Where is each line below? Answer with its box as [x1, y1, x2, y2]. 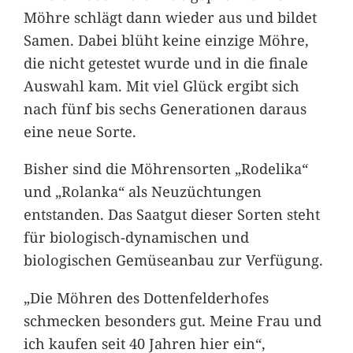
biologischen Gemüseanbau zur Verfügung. [23, 250, 323, 270]
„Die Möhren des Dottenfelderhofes [23, 287, 269, 307]
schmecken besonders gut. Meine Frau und [23, 310, 321, 330]
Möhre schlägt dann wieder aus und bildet [23, 7, 317, 28]
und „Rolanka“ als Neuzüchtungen [23, 181, 262, 202]
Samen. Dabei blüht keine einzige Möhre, [23, 30, 309, 50]
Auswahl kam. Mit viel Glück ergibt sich [23, 76, 299, 96]
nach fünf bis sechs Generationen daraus [23, 98, 307, 119]
